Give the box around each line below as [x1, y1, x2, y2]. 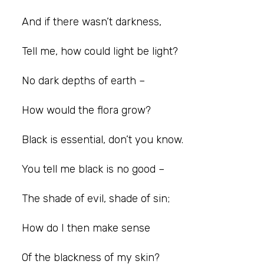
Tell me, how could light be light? [22, 44, 178, 58]
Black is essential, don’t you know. [22, 133, 183, 146]
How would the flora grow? [22, 103, 151, 117]
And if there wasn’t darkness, [22, 15, 161, 28]
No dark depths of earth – [22, 74, 145, 87]
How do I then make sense [22, 221, 150, 235]
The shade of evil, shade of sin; [22, 192, 170, 205]
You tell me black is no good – [22, 162, 164, 176]
